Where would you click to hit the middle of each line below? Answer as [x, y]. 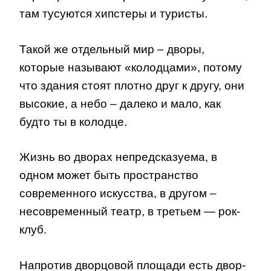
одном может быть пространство [109, 175]
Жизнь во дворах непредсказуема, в [118, 157]
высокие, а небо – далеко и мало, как [120, 103]
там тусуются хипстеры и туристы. [113, 14]
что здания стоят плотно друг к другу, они [132, 85]
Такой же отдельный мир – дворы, [112, 49]
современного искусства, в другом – [118, 194]
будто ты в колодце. [73, 122]
